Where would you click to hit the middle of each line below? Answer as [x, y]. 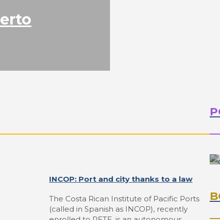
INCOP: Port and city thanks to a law [121, 179]
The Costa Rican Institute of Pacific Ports [124, 199]
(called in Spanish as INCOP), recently [118, 209]
